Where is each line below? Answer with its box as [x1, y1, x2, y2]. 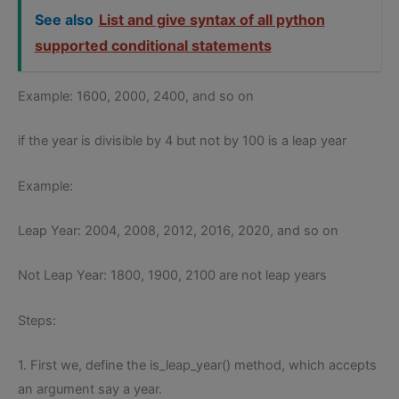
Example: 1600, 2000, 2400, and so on [18, 87, 254, 104]
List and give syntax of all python [98, 10, 325, 28]
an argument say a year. [18, 380, 162, 397]
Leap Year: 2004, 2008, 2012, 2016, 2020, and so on [18, 222, 338, 239]
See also [34, 10, 94, 28]
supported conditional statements [34, 36, 272, 54]
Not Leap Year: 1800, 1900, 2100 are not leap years [18, 267, 327, 284]
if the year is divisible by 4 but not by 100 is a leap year [18, 133, 346, 150]
